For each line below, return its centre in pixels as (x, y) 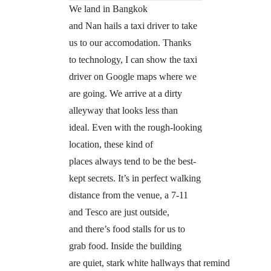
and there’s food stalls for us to (127, 229)
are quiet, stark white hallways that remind (149, 263)
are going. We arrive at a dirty (125, 94)
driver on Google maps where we (132, 77)
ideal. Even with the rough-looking (135, 128)
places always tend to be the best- (132, 162)
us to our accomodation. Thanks (130, 43)
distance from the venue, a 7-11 (128, 195)
